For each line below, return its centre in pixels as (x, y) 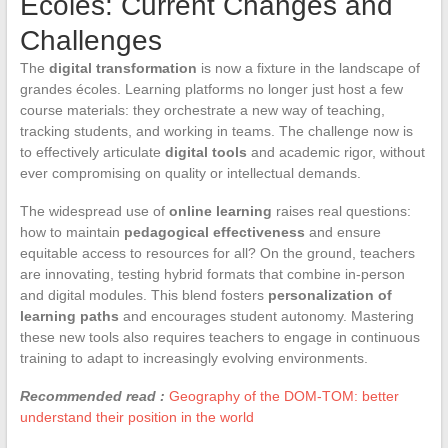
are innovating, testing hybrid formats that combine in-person (212, 273)
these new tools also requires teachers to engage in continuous (219, 336)
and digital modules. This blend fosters (143, 294)
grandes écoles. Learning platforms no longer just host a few (211, 88)
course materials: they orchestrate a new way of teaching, (202, 109)
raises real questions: (341, 210)
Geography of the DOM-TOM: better (283, 395)
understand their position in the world (136, 416)
